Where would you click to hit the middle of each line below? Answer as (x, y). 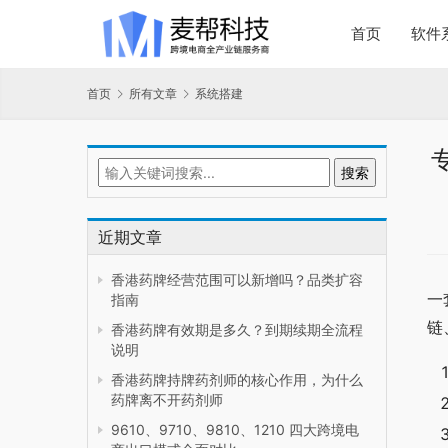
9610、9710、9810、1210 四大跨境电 (235, 430)
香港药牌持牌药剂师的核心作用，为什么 (237, 380)
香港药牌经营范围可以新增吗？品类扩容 (237, 280)
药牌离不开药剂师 (167, 400)
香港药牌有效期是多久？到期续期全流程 (237, 330)
